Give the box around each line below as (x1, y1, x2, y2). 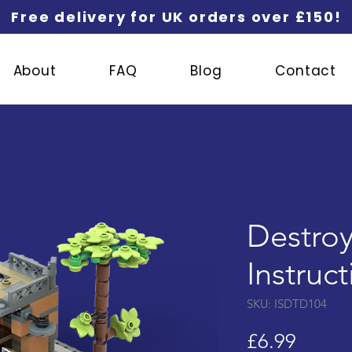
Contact (275, 61, 337, 80)
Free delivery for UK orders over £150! (11, 7, 342, 27)
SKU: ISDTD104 (247, 296, 327, 312)
